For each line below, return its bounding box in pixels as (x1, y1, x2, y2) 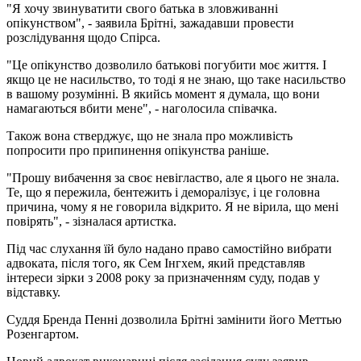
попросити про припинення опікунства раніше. (6, 143, 269, 157)
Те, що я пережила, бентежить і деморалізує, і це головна (6, 185, 320, 199)
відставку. (6, 284, 60, 299)
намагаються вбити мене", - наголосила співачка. (6, 101, 277, 115)
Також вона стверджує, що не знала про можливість (6, 128, 293, 143)
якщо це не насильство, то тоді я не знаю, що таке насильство (6, 72, 346, 86)
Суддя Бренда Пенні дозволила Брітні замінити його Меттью (6, 312, 342, 326)
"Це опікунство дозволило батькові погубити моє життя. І (6, 57, 326, 72)
